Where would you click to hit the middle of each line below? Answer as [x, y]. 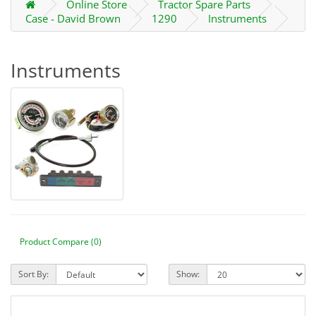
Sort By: [34, 274]
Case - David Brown [73, 18]
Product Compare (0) [61, 241]
